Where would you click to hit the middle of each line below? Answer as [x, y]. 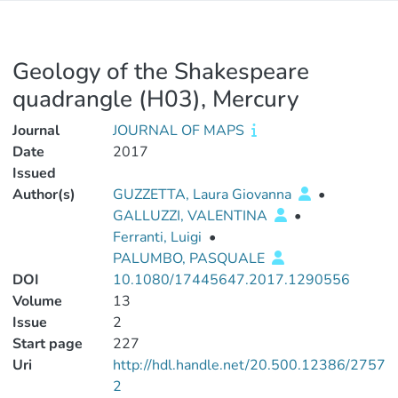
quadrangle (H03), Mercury [155, 99]
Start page [48, 344]
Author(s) [44, 195]
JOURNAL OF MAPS [180, 131]
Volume [37, 301]
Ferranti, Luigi [157, 237]
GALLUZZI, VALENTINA [191, 216]
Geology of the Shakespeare [161, 72]
